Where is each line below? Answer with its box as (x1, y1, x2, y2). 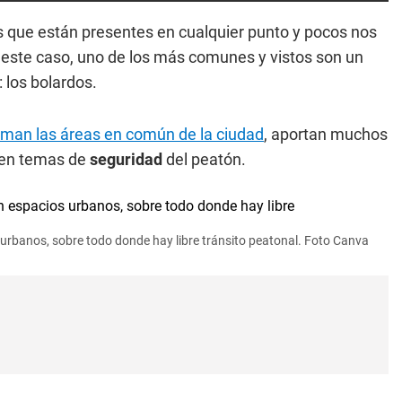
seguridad (90, 150, 166, 169)
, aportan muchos (264, 125, 388, 144)
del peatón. (166, 150, 246, 169)
